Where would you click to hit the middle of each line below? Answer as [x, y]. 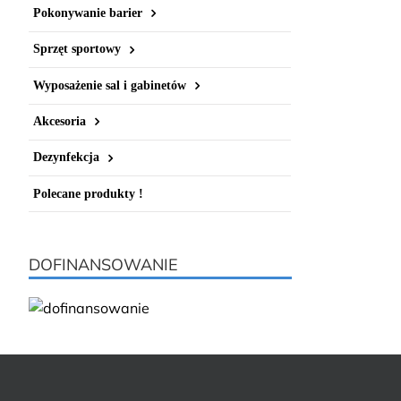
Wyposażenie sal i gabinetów [110, 85]
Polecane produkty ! [88, 193]
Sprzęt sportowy [77, 49]
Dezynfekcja [66, 158]
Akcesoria [60, 121]
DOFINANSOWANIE [103, 264]
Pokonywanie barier [88, 13]
